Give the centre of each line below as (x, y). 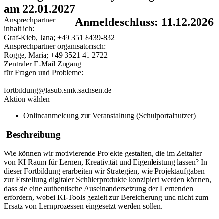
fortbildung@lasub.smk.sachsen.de (58, 90)
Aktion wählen (27, 99)
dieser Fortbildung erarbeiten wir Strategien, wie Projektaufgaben (104, 171)
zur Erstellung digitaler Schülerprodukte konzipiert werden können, (108, 180)
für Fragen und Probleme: (44, 73)
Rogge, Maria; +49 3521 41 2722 (56, 55)
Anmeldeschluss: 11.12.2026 (144, 22)
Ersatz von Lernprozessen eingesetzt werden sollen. (83, 206)
